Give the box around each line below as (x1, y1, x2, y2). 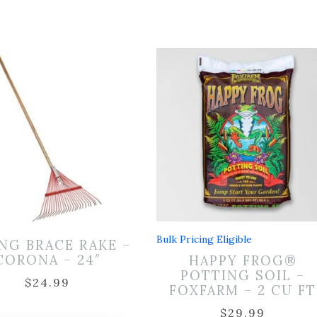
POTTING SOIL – (180, 267, 306, 284)
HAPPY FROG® (188, 252, 297, 269)
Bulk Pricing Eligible (156, 232, 252, 246)
